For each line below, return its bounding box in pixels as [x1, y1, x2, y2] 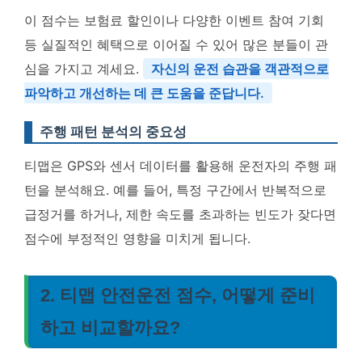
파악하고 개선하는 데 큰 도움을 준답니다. [24, 84, 264, 101]
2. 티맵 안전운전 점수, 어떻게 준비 [40, 284, 315, 305]
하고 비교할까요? [40, 317, 180, 338]
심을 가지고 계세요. [24, 60, 143, 77]
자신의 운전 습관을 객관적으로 [151, 60, 329, 77]
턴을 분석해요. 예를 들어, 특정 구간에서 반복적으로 [24, 181, 326, 198]
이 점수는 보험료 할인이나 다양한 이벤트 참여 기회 [24, 11, 324, 28]
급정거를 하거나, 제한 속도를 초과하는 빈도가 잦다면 [24, 205, 336, 222]
